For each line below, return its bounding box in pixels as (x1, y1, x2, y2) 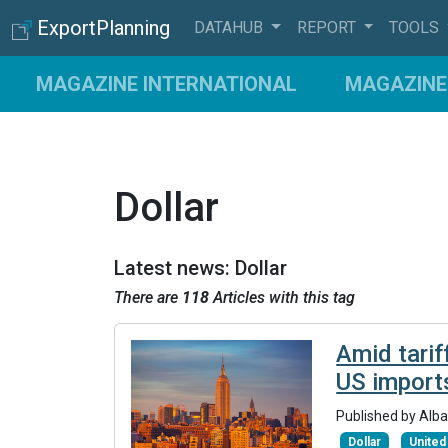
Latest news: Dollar (114, 256, 287, 280)
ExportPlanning (37, 16, 170, 40)
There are (114, 288, 182, 307)
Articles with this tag (209, 288, 355, 307)
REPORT (296, 18, 360, 37)
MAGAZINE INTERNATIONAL (36, 72, 297, 96)
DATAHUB (194, 18, 267, 37)
